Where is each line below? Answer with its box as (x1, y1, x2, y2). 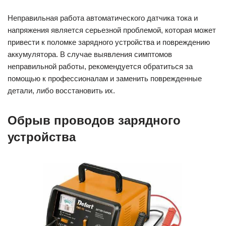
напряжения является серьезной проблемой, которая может (8, 25, 216, 34)
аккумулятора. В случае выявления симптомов (8, 49, 172, 59)
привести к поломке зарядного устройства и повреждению (8, 37, 210, 46)
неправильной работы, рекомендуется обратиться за (8, 62, 193, 71)
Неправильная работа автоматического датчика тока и (8, 13, 198, 22)
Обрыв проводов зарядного (8, 113, 181, 127)
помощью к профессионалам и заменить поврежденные (8, 74, 202, 83)
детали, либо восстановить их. (8, 86, 115, 95)
